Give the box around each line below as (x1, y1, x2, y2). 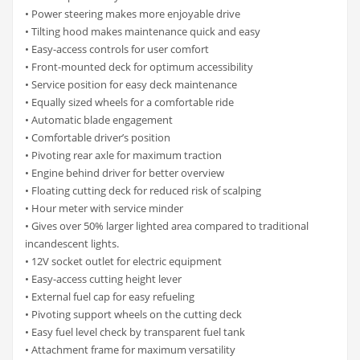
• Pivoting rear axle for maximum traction (25, 147, 222, 162)
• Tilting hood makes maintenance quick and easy (25, 23, 260, 39)
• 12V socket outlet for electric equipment (25, 253, 222, 268)
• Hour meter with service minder (25, 200, 183, 215)
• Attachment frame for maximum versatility (25, 342, 235, 357)
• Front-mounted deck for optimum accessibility (25, 59, 253, 74)
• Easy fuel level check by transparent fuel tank (25, 324, 245, 339)
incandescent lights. (25, 235, 119, 251)
